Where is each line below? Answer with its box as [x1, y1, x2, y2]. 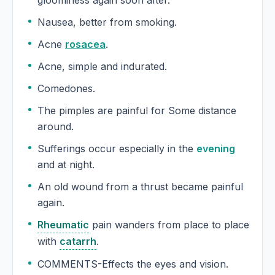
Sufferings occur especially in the [37, 142, 196, 155]
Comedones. [37, 82, 95, 95]
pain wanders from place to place [89, 219, 249, 231]
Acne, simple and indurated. [37, 60, 167, 73]
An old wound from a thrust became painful [37, 180, 243, 193]
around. [37, 120, 74, 133]
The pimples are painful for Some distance [37, 104, 236, 117]
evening [196, 142, 235, 155]
